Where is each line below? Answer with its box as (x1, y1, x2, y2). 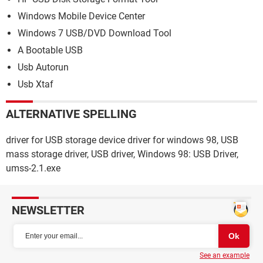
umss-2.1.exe (6, 163, 60, 174)
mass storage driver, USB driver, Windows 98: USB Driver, (6, 149, 238, 160)
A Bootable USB (18, 45, 83, 56)
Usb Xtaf (18, 79, 53, 90)
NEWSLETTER (12, 203, 85, 218)
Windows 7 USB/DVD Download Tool (18, 28, 171, 39)
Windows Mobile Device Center (18, 11, 145, 22)
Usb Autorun (18, 62, 69, 73)
